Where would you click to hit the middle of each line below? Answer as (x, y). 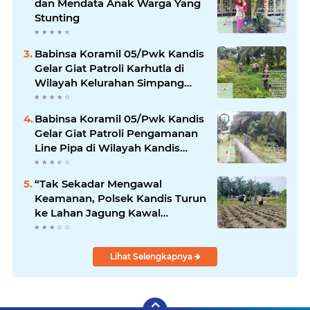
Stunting (57, 18)
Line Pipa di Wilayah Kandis (107, 148)
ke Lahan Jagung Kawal (98, 213)
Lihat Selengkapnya (152, 256)
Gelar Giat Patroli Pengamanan (116, 133)
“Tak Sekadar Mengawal (98, 184)
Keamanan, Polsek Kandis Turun (120, 198)
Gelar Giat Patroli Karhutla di (109, 68)
